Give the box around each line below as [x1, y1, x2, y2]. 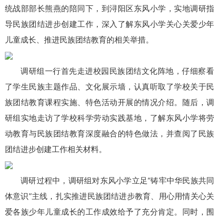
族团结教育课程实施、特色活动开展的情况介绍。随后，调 [5, 97, 214, 107]
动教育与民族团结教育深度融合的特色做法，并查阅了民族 [5, 128, 214, 138]
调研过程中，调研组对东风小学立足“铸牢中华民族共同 [21, 175, 214, 185]
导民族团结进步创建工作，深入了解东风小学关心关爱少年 [5, 19, 214, 29]
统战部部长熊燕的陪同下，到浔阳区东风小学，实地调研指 [5, 3, 214, 13]
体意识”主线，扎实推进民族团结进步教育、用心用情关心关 [5, 191, 214, 201]
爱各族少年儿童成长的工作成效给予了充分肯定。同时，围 [5, 206, 214, 217]
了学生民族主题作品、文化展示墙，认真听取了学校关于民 [5, 81, 214, 91]
